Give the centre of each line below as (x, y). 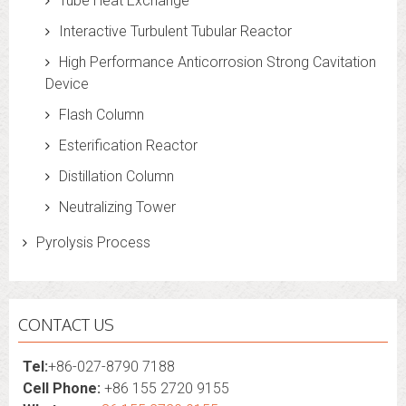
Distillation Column (116, 176)
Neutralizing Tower (117, 207)
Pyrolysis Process (93, 242)
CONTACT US (66, 324)
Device (67, 84)
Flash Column (101, 115)
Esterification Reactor (128, 145)
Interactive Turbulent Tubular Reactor (175, 31)
